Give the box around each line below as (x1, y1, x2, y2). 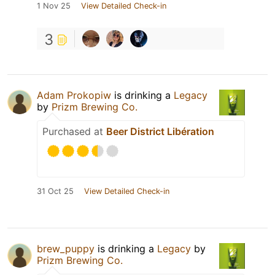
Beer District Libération (106, 125, 214, 138)
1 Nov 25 (37, 1, 71, 11)
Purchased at (42, 125, 106, 138)
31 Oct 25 (37, 187, 74, 196)
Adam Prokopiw (37, 89, 111, 102)
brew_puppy (37, 242, 95, 255)
